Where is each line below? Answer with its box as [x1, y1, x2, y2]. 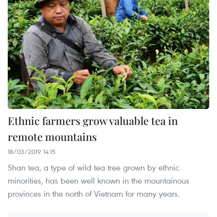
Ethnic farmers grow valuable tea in [8, 113, 178, 128]
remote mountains [8, 129, 97, 144]
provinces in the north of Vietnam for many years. [8, 187, 180, 199]
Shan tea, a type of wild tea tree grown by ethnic [8, 161, 179, 173]
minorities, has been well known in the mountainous [8, 174, 189, 186]
